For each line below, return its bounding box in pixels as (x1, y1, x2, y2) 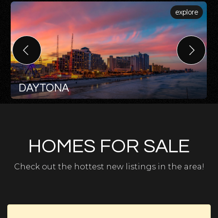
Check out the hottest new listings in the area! (14, 162, 204, 171)
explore (175, 8, 199, 17)
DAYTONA (18, 83, 70, 94)
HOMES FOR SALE (28, 136, 190, 156)
